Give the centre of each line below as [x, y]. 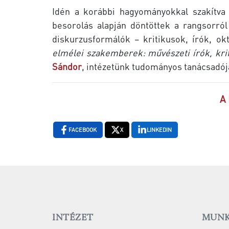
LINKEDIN [159, 130]
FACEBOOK [83, 130]
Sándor [67, 66]
